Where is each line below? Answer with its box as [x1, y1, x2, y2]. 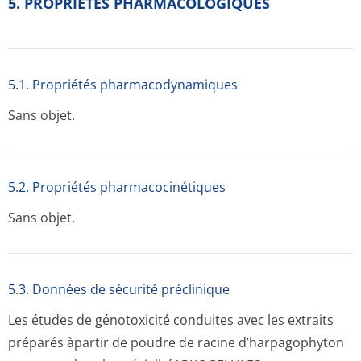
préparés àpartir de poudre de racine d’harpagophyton [8, 334, 344, 351]
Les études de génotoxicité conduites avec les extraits [8, 311, 334, 329]
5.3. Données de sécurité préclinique [8, 280, 230, 298]
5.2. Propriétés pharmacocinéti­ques [8, 178, 226, 196]
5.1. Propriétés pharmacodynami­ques [8, 76, 238, 93]
